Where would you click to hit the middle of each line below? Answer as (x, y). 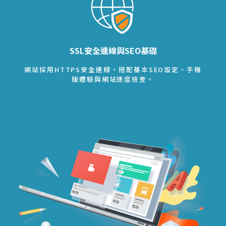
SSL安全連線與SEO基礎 (113, 50)
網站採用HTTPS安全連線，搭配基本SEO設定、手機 (113, 69)
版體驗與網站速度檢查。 (113, 79)
